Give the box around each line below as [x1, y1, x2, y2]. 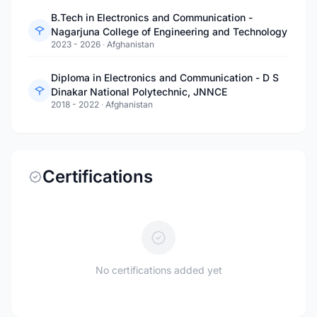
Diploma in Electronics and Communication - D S [51, 71, 279, 83]
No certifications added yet [95, 264, 222, 276]
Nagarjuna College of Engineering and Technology [51, 25, 287, 38]
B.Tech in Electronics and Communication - [51, 11, 253, 23]
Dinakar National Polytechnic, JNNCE [51, 86, 227, 98]
